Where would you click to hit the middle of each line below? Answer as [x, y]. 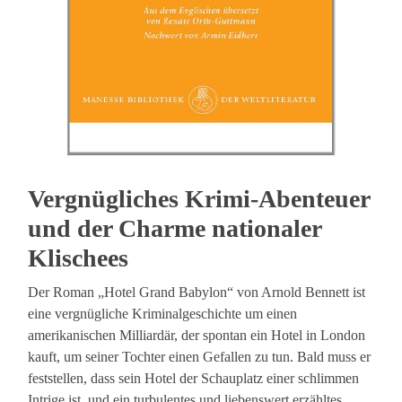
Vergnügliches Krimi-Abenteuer [199, 199]
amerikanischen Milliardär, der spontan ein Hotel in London [197, 336]
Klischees [79, 258]
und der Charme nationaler [175, 229]
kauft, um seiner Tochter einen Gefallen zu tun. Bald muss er [200, 357]
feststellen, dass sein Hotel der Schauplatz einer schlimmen [194, 379]
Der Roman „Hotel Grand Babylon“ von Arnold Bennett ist [197, 293]
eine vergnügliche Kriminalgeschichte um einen [163, 314]
